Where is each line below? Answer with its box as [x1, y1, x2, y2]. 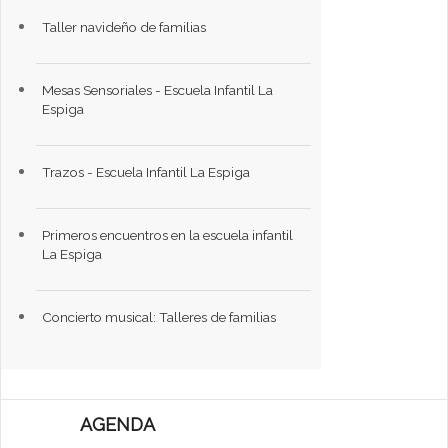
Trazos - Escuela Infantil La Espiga [42, 163, 251, 180]
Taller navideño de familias [42, 18, 207, 35]
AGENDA [80, 413, 155, 435]
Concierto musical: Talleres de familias [42, 308, 277, 325]
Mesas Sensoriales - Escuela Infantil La [42, 81, 274, 98]
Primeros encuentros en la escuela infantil [42, 226, 294, 243]
